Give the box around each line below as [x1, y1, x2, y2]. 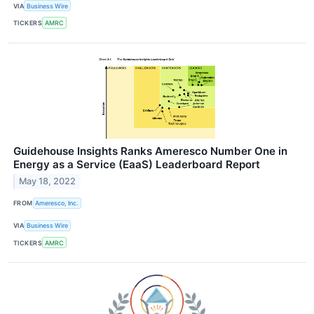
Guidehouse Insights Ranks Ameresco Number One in [13, 144, 287, 158]
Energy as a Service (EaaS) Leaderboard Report [13, 157, 260, 171]
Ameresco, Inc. [35, 199, 79, 207]
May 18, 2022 [19, 176, 76, 187]
